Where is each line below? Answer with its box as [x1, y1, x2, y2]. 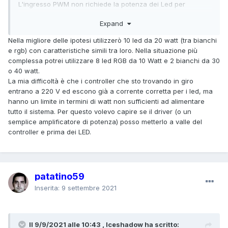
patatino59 [35, 170, 84, 182]
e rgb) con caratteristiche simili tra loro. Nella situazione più [8, 46, 197, 54]
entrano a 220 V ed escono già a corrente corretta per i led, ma [8, 87, 213, 95]
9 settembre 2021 [62, 183, 117, 192]
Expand [99, 19, 127, 27]
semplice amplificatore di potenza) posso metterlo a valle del [8, 117, 202, 126]
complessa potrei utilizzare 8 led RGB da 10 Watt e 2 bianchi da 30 [8, 56, 220, 65]
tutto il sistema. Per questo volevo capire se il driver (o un [8, 107, 191, 116]
